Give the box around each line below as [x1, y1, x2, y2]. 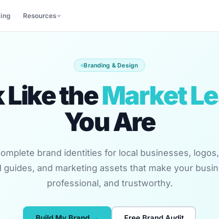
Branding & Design [84, 62, 138, 69]
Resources [23, 12, 57, 20]
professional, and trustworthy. [46, 178, 173, 188]
